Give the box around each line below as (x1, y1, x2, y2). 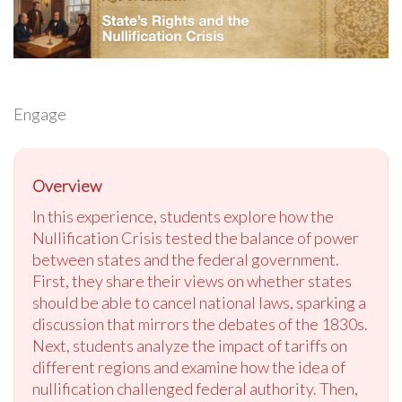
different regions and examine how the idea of (32, 357, 345, 378)
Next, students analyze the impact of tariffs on (32, 336, 347, 356)
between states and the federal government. (32, 249, 339, 270)
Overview (32, 176, 101, 197)
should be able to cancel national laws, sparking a (32, 293, 366, 313)
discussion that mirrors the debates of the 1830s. (32, 314, 368, 335)
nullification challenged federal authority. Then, (32, 379, 358, 399)
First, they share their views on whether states (32, 271, 352, 292)
